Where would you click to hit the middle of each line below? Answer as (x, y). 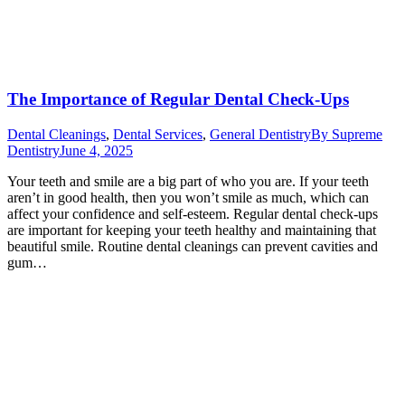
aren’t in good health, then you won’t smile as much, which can (188, 197)
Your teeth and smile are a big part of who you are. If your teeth (188, 181)
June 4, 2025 (96, 150)
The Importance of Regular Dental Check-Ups (178, 99)
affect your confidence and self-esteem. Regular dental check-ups (193, 213)
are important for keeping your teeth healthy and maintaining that (192, 230)
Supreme (357, 134)
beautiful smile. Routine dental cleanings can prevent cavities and (193, 246)
